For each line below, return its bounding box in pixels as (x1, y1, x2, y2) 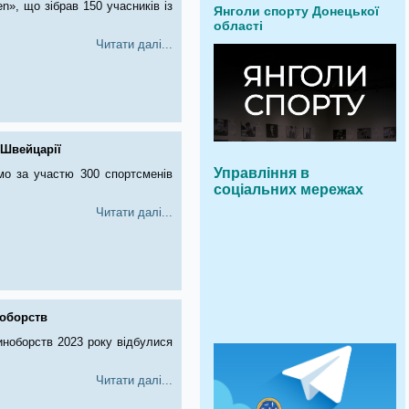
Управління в (214, 165, 309, 181)
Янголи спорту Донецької (214, 4, 379, 18)
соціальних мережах (214, 182, 363, 197)
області (214, 18, 263, 33)
